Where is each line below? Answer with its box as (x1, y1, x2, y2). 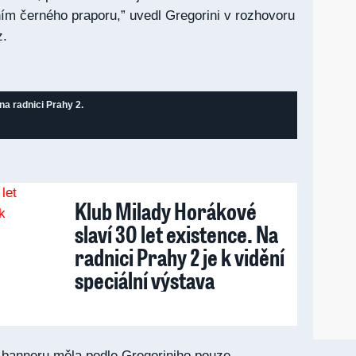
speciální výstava (75, 264, 215, 296)
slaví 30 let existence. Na (75, 218, 278, 250)
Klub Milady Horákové (75, 195, 257, 226)
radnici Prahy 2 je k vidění (75, 241, 284, 273)
